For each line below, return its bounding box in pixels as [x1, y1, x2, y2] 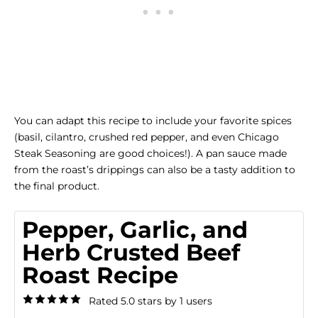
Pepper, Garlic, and [22, 216, 248, 244]
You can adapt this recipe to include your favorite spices [14, 114, 292, 128]
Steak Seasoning [14, 147, 97, 160]
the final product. [14, 180, 99, 193]
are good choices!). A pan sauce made [97, 147, 287, 160]
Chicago [238, 131, 279, 144]
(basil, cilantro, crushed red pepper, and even [14, 131, 238, 144]
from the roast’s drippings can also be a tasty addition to [14, 163, 295, 177]
